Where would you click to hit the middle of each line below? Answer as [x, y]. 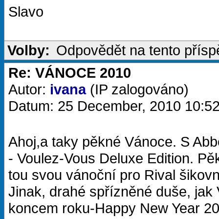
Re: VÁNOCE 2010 [70, 73]
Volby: [29, 50]
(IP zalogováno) [137, 89]
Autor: [29, 89]
